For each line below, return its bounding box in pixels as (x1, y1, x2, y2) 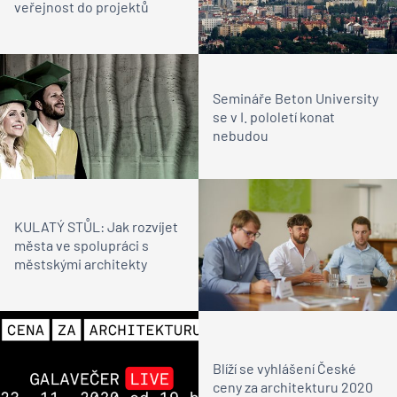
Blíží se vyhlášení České (213, 359, 356, 377)
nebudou (213, 126, 269, 144)
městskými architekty (14, 254, 147, 272)
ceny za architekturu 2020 (213, 378, 373, 395)
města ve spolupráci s (14, 236, 149, 253)
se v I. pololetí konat (213, 107, 335, 125)
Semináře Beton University (213, 89, 378, 106)
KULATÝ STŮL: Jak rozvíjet (14, 217, 178, 235)
